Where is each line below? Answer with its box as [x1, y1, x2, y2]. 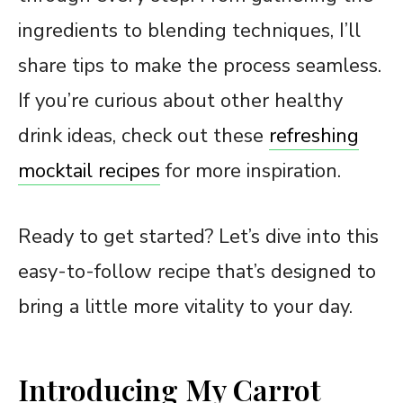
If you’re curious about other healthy [18, 86, 343, 114]
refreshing [269, 121, 359, 149]
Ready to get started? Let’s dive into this [18, 222, 379, 250]
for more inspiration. [160, 157, 341, 184]
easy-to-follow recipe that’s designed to [18, 257, 376, 285]
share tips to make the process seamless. [18, 51, 381, 79]
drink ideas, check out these [18, 121, 269, 149]
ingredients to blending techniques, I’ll [18, 16, 361, 44]
